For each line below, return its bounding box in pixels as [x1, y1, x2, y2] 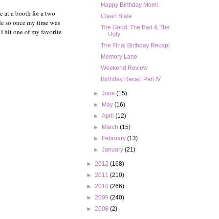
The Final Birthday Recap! [100, 42, 170, 49]
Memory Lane [100, 53, 137, 61]
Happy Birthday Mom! [100, 1, 158, 9]
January [102, 146, 125, 153]
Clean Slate [100, 13, 132, 20]
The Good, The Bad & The [100, 24, 170, 31]
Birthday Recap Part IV [100, 76, 161, 83]
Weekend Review [100, 65, 148, 72]
